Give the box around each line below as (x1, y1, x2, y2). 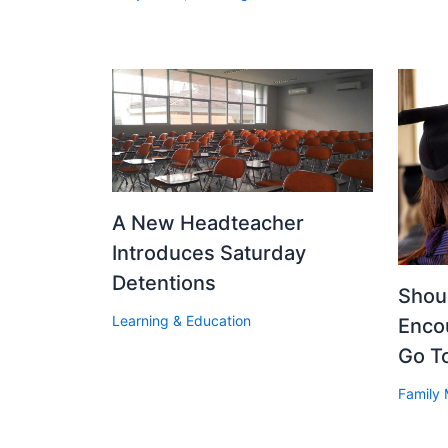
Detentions (112, 270, 216, 295)
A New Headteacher (112, 210, 304, 235)
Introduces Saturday (112, 240, 306, 265)
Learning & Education (112, 311, 251, 329)
